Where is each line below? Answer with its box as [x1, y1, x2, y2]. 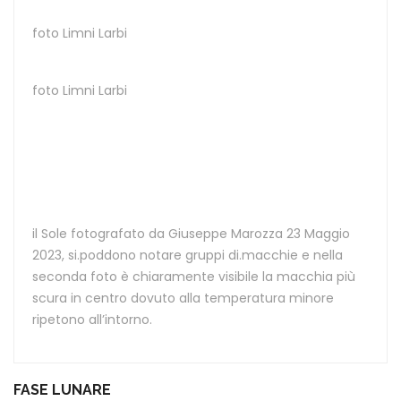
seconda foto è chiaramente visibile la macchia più [32, 267, 355, 286]
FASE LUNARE [13, 380, 111, 398]
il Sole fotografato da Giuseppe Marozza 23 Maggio [32, 224, 350, 243]
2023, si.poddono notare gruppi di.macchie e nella [32, 245, 343, 264]
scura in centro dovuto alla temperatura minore [32, 288, 334, 307]
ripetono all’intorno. [32, 310, 152, 328]
